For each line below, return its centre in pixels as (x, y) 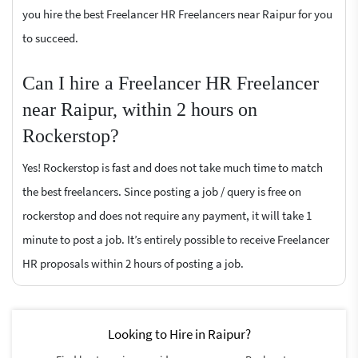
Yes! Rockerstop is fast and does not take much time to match (173, 167)
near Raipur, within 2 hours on (140, 109)
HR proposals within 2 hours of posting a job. (133, 263)
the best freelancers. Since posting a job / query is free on (162, 191)
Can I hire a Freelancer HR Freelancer (171, 83)
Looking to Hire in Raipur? (179, 334)
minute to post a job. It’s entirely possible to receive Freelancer (176, 239)
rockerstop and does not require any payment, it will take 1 (167, 215)
